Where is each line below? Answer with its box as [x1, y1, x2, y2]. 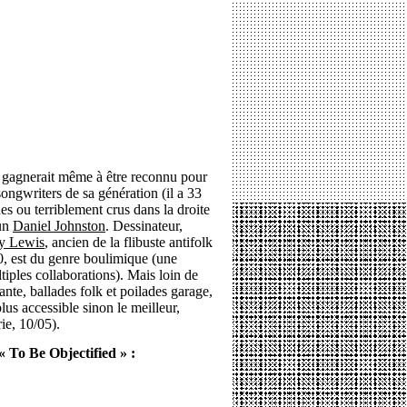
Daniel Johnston [13, 218, 105, 233]
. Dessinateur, [105, 218, 183, 233]
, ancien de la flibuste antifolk [45, 234, 213, 250]
